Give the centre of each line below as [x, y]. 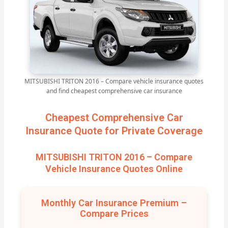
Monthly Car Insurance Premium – [114, 203]
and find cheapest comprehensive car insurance [114, 91]
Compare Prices [114, 214]
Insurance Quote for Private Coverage [114, 131]
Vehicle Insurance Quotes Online [114, 169]
